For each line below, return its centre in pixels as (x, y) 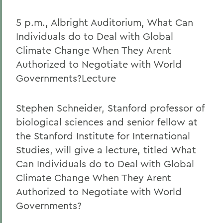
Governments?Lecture (66, 78)
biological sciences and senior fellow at (107, 122)
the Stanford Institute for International (103, 136)
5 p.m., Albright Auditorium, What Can (105, 22)
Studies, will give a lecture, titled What (106, 150)
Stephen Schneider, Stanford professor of (110, 108)
